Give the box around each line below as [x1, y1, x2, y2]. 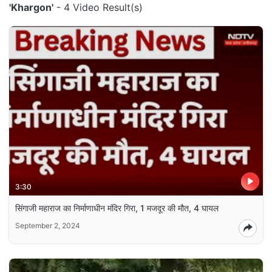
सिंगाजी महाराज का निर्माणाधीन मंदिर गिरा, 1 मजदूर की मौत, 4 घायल [15, 202, 219, 213]
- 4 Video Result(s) [53, 1, 143, 13]
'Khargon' [9, 1, 53, 13]
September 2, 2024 [15, 220, 80, 230]
